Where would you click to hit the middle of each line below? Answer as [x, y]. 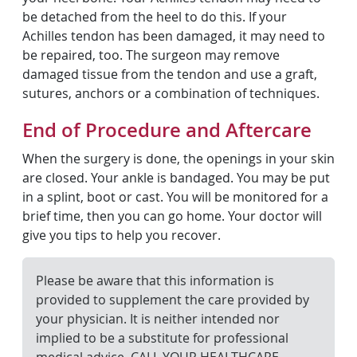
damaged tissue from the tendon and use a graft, [170, 74]
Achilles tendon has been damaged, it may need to [174, 36]
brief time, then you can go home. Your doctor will [172, 216]
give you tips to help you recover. [122, 235]
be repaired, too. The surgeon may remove [151, 55]
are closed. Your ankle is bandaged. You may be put [176, 178]
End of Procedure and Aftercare [167, 130]
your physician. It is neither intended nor [158, 319]
